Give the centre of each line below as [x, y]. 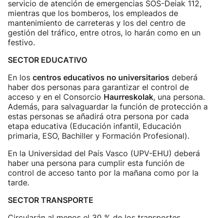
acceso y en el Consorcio [56, 97]
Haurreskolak [128, 97]
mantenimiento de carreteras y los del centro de [97, 23]
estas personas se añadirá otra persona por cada [98, 116]
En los [20, 77]
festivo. [21, 42]
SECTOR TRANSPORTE [51, 200]
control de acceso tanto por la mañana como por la [103, 173]
